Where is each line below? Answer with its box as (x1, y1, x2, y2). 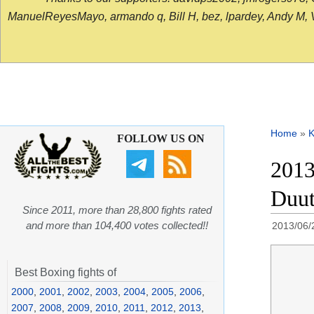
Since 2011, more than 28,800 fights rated (22, 204, 212, 217)
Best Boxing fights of (15, 266, 116, 279)
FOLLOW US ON (116, 132, 205, 145)
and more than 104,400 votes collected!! (26, 219, 208, 232)
